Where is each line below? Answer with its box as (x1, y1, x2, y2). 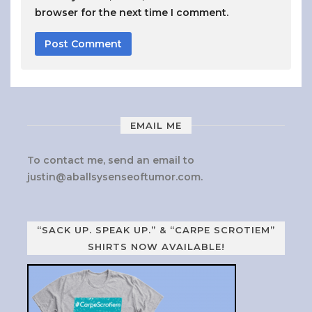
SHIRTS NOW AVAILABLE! (87, 241, 225, 253)
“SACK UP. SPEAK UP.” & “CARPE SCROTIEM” (37, 224, 275, 236)
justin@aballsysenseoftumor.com (27, 171, 201, 184)
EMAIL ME (130, 120, 182, 132)
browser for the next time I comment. (35, 6, 228, 19)
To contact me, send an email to (27, 154, 194, 167)
